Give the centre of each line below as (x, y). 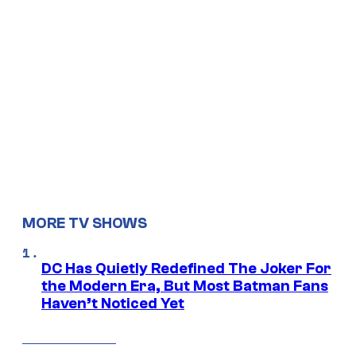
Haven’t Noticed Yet (113, 303)
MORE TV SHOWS (85, 223)
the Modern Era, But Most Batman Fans (185, 286)
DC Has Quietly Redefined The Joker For (186, 268)
